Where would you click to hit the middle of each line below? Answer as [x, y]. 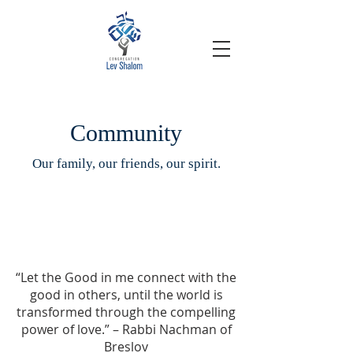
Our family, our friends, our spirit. [126, 163]
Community [126, 133]
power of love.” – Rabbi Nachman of [126, 329]
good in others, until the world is [126, 295]
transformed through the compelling [126, 312]
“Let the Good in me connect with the [126, 277]
